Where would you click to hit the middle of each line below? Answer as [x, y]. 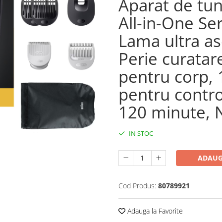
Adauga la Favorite [154, 211]
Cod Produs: [137, 186]
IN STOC [140, 133]
